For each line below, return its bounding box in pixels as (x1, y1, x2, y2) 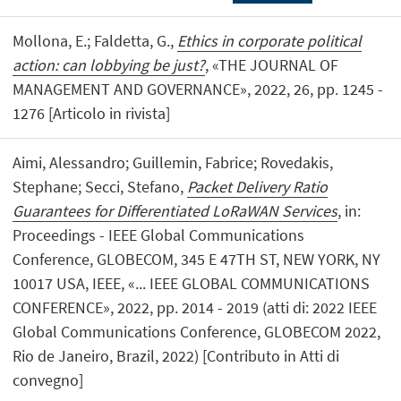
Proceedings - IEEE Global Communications (13, 225, 305, 246)
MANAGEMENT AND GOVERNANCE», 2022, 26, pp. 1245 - (13, 79, 384, 100)
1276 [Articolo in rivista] (13, 103, 171, 124)
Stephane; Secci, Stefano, (13, 176, 188, 198)
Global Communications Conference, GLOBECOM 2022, (13, 321, 381, 343)
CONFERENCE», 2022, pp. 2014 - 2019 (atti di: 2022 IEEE (13, 297, 378, 319)
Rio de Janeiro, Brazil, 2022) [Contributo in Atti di (13, 346, 340, 367)
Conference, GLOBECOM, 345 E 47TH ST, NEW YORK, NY (13, 249, 381, 270)
